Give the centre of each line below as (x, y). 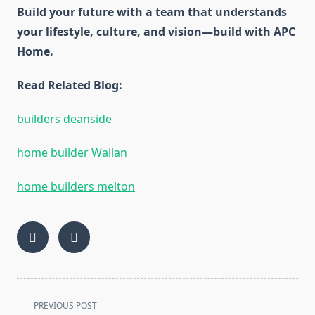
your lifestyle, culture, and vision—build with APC (156, 32)
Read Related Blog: (70, 85)
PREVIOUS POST (65, 306)
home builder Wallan (72, 153)
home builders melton (76, 187)
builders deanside (64, 119)
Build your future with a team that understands (152, 12)
